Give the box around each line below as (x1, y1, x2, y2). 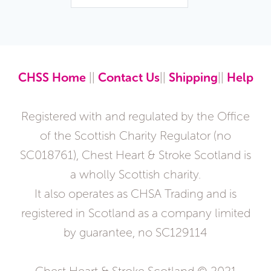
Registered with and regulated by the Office (21, 109, 250, 124)
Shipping (168, 70, 218, 85)
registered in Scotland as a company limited (21, 206, 250, 221)
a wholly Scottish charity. (70, 167, 201, 182)
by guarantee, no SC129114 (64, 225, 207, 240)
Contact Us (97, 70, 160, 85)
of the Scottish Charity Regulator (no (40, 128, 231, 143)
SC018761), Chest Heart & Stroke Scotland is (20, 148, 251, 163)
